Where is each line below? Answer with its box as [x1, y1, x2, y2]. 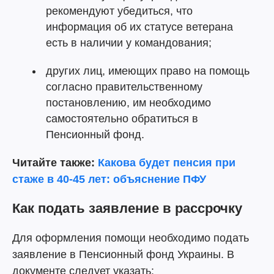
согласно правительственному [46, 81, 202, 93]
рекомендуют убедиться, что [46, 5, 193, 17]
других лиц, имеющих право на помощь [46, 65, 250, 77]
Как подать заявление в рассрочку [12, 201, 242, 216]
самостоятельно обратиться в [46, 113, 198, 125]
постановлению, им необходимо [46, 97, 211, 109]
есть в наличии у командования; [46, 37, 212, 49]
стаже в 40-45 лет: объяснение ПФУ [12, 173, 206, 185]
